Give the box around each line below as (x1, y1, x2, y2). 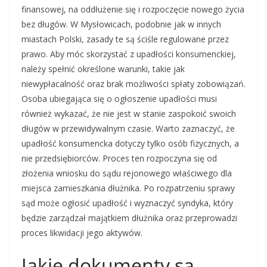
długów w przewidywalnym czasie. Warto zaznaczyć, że (21, 123, 235, 134)
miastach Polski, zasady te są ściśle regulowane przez (21, 33, 229, 45)
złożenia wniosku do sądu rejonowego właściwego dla (21, 167, 232, 179)
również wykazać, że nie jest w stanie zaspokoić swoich (21, 108, 236, 119)
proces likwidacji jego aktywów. (21, 227, 142, 238)
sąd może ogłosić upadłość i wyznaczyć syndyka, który (21, 197, 233, 209)
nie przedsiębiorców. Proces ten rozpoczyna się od (21, 153, 217, 164)
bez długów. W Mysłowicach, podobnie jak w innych (21, 18, 221, 30)
